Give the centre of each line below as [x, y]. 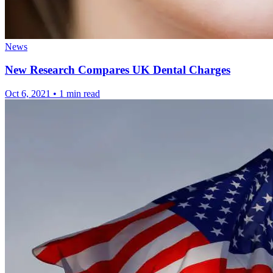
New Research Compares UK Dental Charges [118, 70]
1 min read [80, 94]
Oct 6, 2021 [28, 94]
